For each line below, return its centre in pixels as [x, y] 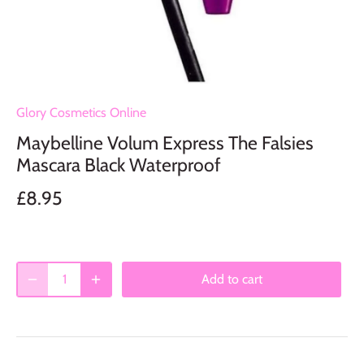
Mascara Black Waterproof [119, 165]
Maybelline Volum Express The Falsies [165, 143]
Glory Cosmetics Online [81, 112]
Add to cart [232, 279]
